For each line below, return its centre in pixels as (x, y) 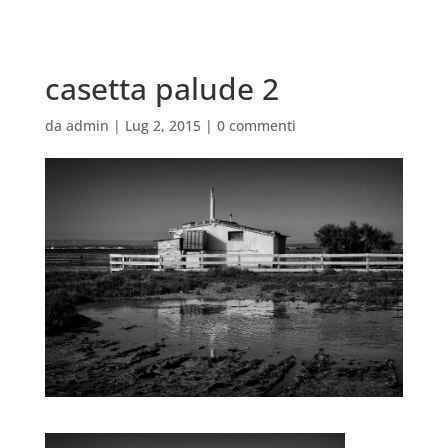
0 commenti (256, 125)
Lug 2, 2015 (162, 125)
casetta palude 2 (161, 88)
